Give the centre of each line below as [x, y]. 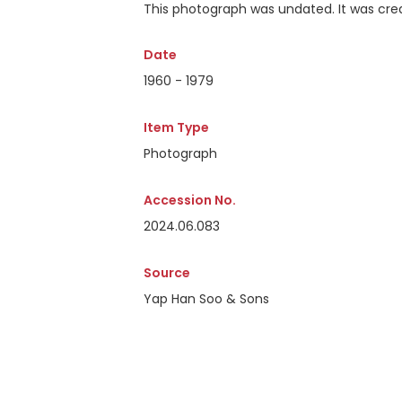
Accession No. [190, 200]
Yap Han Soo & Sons [206, 299]
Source [167, 273]
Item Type [176, 127]
